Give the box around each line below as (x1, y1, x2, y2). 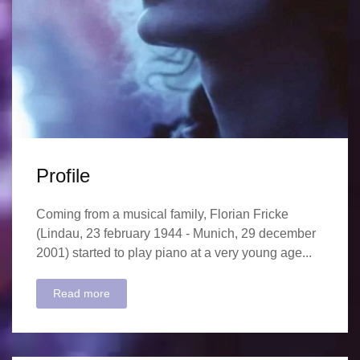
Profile (36, 164, 90, 186)
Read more (53, 286, 110, 300)
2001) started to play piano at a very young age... (36, 245, 312, 260)
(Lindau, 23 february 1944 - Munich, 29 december (36, 226, 316, 240)
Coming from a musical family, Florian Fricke (36, 207, 288, 221)
